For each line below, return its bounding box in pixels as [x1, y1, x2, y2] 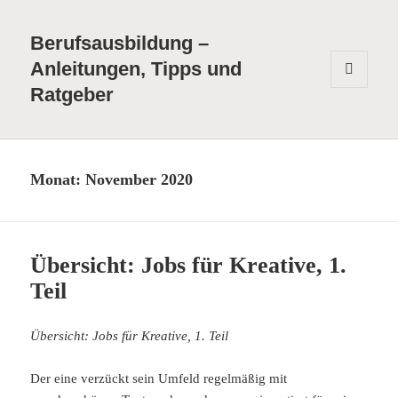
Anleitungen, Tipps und [30, 58, 243, 81]
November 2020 [85, 171, 194, 189]
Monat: [30, 171, 86, 189]
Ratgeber [30, 84, 115, 107]
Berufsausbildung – [30, 32, 210, 55]
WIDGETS [330, 111, 380, 124]
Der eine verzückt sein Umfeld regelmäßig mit [30, 371, 288, 386]
